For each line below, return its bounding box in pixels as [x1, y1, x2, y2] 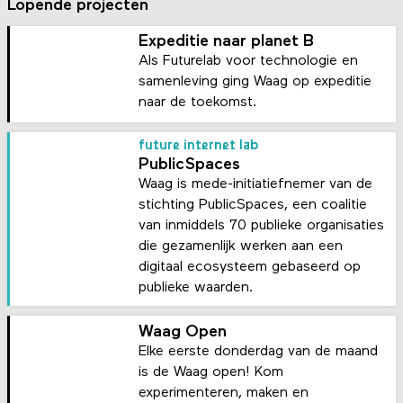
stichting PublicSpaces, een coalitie [139, 197, 368, 212]
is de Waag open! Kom [139, 365, 284, 381]
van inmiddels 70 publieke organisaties [139, 218, 385, 233]
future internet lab [139, 139, 260, 153]
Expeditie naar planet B [139, 33, 315, 51]
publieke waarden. [139, 280, 254, 295]
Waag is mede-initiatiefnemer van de [139, 176, 373, 192]
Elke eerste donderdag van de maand [139, 345, 379, 360]
